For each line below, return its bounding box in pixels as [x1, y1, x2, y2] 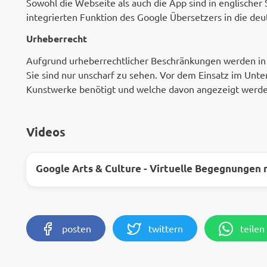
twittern [148, 222, 183, 234]
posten [62, 222, 91, 234]
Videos [26, 124, 66, 139]
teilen [240, 222, 265, 234]
